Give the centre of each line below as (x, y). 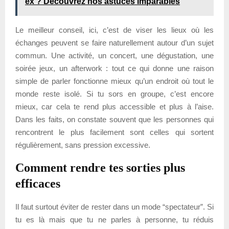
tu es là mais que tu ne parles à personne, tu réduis (114, 219)
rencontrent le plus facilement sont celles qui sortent (114, 132)
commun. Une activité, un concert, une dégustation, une (114, 55)
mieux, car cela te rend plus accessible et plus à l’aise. (114, 106)
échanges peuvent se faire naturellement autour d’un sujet (114, 42)
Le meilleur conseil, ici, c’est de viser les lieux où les (114, 30)
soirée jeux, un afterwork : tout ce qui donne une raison (114, 68)
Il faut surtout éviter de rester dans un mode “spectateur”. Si (114, 207)
